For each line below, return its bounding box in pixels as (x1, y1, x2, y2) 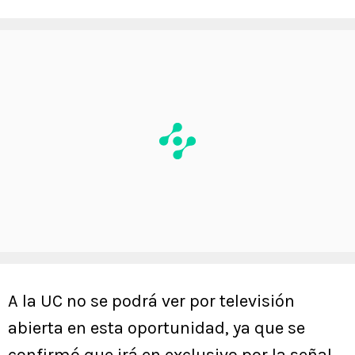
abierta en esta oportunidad (8, 318, 225, 339)
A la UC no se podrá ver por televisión (8, 291, 295, 312)
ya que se (229, 318, 305, 339)
